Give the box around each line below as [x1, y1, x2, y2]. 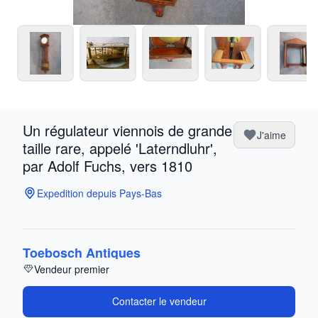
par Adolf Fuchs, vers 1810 [23, 155, 192, 176]
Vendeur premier [34, 261, 109, 276]
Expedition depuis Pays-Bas [37, 185, 162, 200]
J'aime [257, 127, 286, 142]
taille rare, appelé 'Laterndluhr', [23, 137, 217, 158]
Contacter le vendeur [111, 294, 207, 309]
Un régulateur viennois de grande [23, 119, 232, 141]
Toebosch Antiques [23, 243, 141, 262]
